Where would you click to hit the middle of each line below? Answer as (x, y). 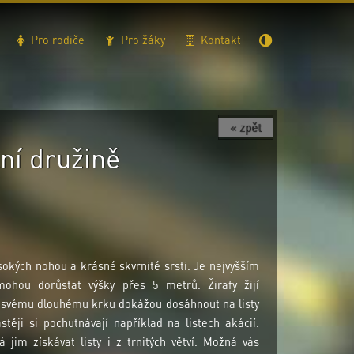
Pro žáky (141, 40)
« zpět (246, 127)
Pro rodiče (56, 40)
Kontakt (219, 40)
